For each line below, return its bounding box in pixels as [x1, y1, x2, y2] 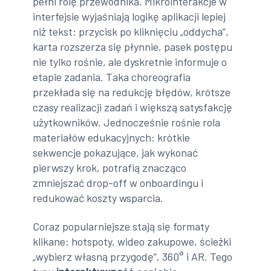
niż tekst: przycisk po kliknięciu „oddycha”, [33, 24, 229, 38]
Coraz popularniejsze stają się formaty [33, 220, 210, 233]
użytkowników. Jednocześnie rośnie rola [33, 115, 221, 129]
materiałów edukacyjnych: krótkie [33, 130, 191, 144]
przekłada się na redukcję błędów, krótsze [33, 85, 231, 99]
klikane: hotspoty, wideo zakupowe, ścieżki [33, 235, 232, 249]
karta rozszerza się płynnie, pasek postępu [33, 39, 233, 53]
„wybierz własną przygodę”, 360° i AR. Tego [33, 250, 233, 264]
